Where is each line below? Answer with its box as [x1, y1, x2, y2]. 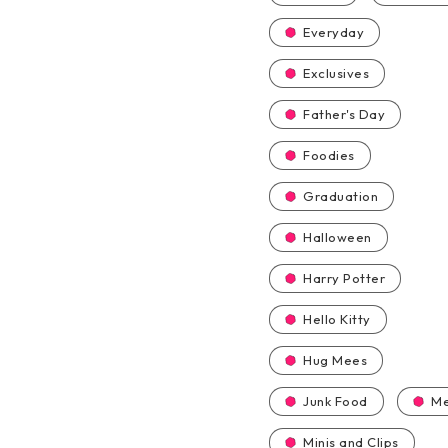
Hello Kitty [303, 311, 371, 327]
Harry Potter [303, 270, 385, 286]
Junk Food [303, 393, 368, 409]
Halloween [303, 229, 372, 245]
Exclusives [303, 65, 369, 81]
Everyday [303, 24, 364, 40]
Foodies [303, 147, 355, 163]
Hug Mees [303, 352, 367, 368]
